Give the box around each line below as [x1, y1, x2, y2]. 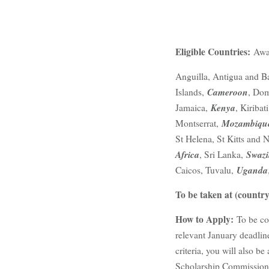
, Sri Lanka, [199, 148, 246, 160]
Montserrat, [175, 116, 222, 129]
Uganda [237, 163, 268, 177]
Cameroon [207, 85, 248, 98]
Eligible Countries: [175, 44, 253, 58]
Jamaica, [175, 101, 211, 113]
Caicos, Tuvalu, [175, 163, 237, 176]
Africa [175, 147, 199, 161]
